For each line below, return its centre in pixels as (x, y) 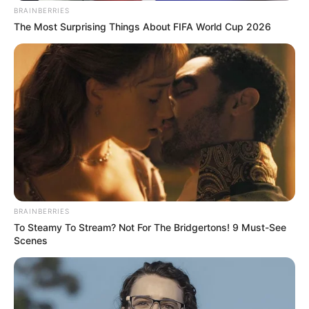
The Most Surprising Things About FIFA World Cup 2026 (142, 26)
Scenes (31, 241)
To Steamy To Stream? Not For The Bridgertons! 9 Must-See (150, 228)
